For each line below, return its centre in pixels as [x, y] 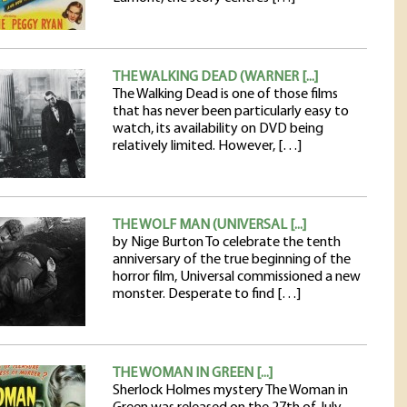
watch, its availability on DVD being [218, 129]
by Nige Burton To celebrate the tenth [227, 243]
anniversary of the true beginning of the [232, 260]
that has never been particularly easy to [231, 112]
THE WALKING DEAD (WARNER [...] [215, 77]
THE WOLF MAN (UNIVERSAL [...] [209, 225]
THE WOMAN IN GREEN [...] [193, 373]
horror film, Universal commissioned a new [237, 277]
